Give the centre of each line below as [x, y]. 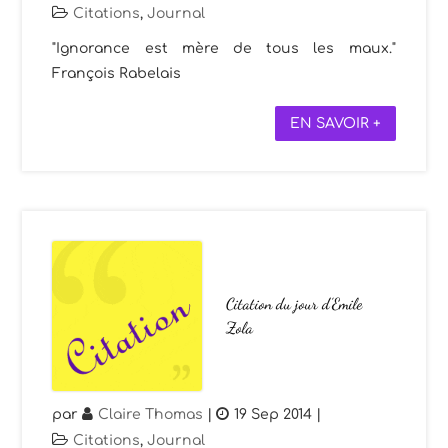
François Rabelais [117, 73]
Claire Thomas [151, 414]
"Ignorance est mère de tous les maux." [224, 48]
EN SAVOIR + [335, 123]
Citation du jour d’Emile [294, 303]
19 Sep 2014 [273, 414]
